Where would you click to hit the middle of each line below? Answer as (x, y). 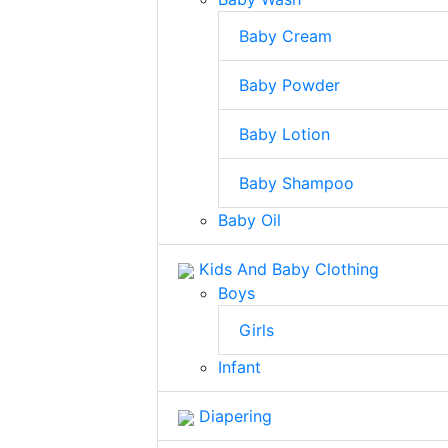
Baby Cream (285, 36)
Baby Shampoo (296, 183)
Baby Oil (249, 220)
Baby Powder (289, 85)
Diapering (233, 416)
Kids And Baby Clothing (286, 269)
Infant (239, 367)
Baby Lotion (284, 134)
